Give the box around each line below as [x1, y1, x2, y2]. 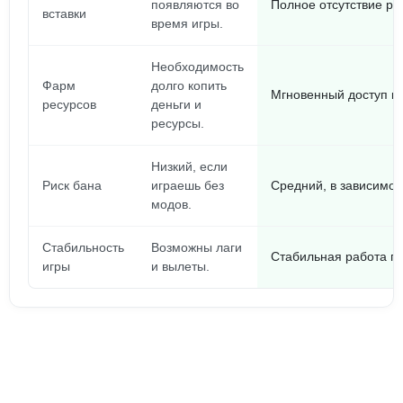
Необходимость [151, 59, 244, 74]
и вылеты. [151, 259, 210, 273]
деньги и [151, 97, 201, 112]
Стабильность [42, 240, 124, 255]
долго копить [151, 78, 227, 93]
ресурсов [42, 97, 96, 112]
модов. [151, 197, 192, 211]
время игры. [151, 16, 223, 31]
